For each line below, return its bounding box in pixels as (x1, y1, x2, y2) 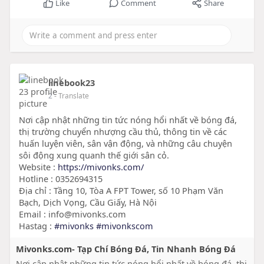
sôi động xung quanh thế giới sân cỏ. (18, 149, 169, 161)
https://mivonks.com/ (57, 161, 144, 173)
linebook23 (48, 77, 95, 89)
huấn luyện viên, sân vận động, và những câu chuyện (18, 137, 232, 150)
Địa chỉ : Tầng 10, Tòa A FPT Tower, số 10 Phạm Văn (18, 184, 223, 197)
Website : (18, 161, 58, 173)
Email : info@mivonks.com (18, 208, 126, 220)
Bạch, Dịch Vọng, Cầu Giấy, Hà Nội (18, 196, 157, 209)
